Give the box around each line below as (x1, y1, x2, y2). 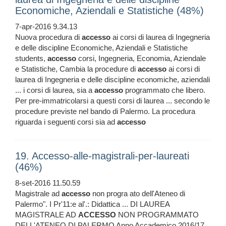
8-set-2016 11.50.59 (15, 179, 80, 188)
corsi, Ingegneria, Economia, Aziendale (76, 54, 206, 63)
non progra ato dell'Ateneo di (90, 189, 185, 198)
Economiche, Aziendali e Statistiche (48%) (15, 5, 204, 17)
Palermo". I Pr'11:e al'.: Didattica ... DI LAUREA (15, 200, 169, 209)
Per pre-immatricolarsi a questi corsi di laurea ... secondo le (15, 96, 210, 105)
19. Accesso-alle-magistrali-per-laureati (15, 150, 189, 162)
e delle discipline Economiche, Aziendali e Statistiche (15, 43, 188, 52)
